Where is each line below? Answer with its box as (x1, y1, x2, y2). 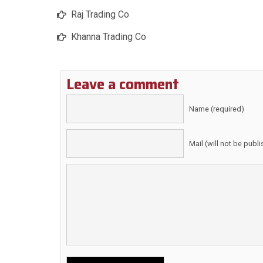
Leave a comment (66, 73, 179, 96)
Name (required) (189, 104, 244, 114)
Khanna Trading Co (71, 31, 146, 43)
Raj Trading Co (71, 9, 129, 21)
